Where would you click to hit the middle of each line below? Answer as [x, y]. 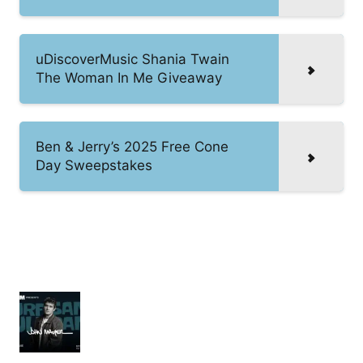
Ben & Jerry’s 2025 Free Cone [132, 146]
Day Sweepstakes [94, 165]
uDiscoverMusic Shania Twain [132, 59]
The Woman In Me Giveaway [129, 77]
